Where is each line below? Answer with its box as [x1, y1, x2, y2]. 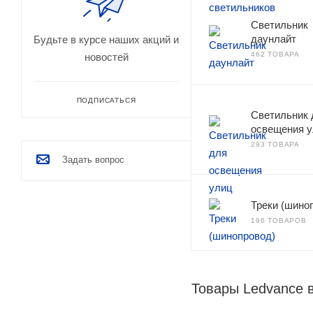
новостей [84, 51, 129, 63]
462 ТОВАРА [251, 50, 300, 58]
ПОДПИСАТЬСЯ [76, 96, 136, 104]
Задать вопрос [62, 154, 124, 165]
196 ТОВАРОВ [251, 216, 307, 224]
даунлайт [251, 32, 296, 45]
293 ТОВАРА [251, 140, 300, 148]
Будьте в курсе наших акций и [34, 34, 179, 45]
